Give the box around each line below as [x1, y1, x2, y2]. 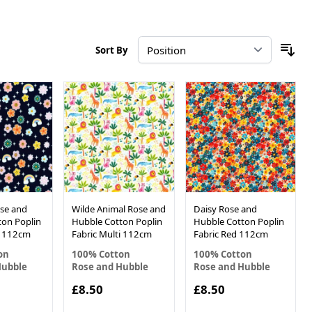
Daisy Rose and [193, 202, 257, 215]
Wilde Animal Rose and [72, 202, 166, 215]
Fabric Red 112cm [193, 227, 268, 240]
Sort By [95, 43, 128, 56]
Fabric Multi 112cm [72, 227, 153, 240]
